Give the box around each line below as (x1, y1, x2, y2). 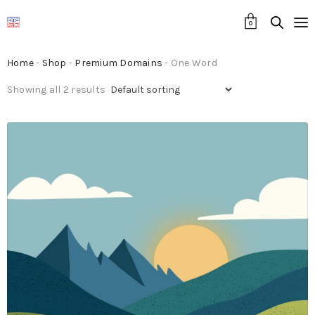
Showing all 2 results (7, 84, 106, 96)
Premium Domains (75, 57, 163, 70)
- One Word (162, 57, 217, 70)
